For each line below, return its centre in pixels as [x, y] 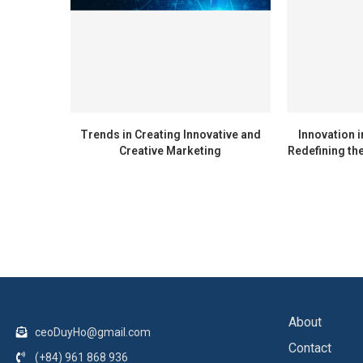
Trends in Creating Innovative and [170, 135]
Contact [310, 348]
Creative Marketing [171, 151]
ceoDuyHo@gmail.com [92, 333]
